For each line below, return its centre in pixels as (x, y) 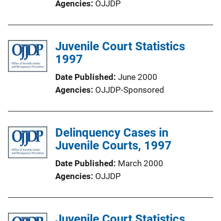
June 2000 (138, 77)
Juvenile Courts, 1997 (113, 145)
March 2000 (141, 163)
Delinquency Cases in (112, 132)
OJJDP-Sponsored (130, 90)
